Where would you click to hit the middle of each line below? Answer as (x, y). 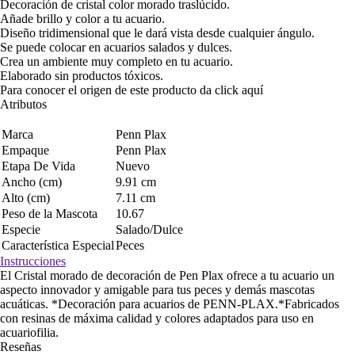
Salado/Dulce (149, 229)
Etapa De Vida (38, 166)
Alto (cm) (26, 198)
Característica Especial (58, 245)
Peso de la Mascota (50, 214)
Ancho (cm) (32, 182)
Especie (21, 229)
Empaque (25, 150)
